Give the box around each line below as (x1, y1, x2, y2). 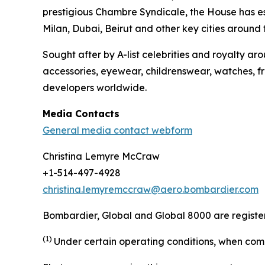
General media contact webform (43, 124, 192, 136)
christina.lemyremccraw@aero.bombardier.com (43, 183, 258, 195)
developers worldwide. (43, 81, 149, 93)
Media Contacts (43, 107, 119, 119)
